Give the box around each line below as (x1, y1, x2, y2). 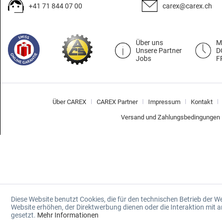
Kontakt (191, 98, 213, 106)
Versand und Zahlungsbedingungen (121, 113, 220, 121)
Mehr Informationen (37, 211, 99, 219)
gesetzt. (11, 211, 37, 219)
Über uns (135, 38, 163, 47)
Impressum (148, 98, 180, 106)
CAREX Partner (97, 98, 138, 106)
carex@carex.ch (162, 1, 212, 10)
